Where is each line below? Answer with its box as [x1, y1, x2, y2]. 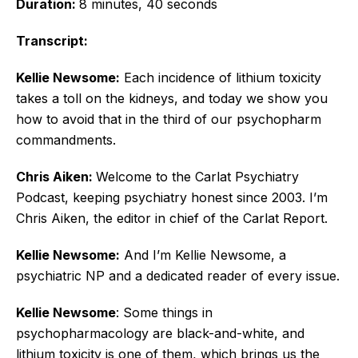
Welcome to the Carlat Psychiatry [96, 168, 299, 185]
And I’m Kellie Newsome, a [120, 246, 286, 263]
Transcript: [16, 32, 88, 49]
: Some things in [116, 304, 213, 320]
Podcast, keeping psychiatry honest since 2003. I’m [16, 189, 328, 205]
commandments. [16, 131, 116, 148]
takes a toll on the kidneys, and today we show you [16, 89, 328, 106]
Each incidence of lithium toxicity [120, 69, 321, 86]
